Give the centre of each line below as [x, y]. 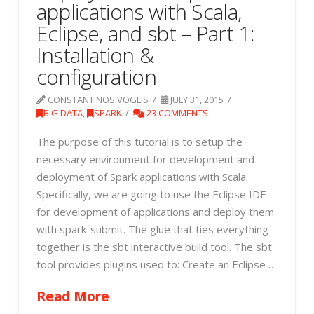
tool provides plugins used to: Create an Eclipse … [156, 265]
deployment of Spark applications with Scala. [142, 177]
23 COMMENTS [177, 113]
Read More [73, 296]
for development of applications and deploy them [155, 212]
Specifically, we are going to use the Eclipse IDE [151, 194]
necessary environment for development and [145, 159]
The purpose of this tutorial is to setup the [139, 142]
